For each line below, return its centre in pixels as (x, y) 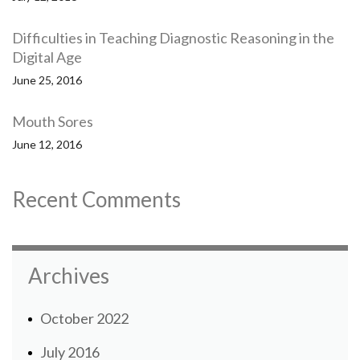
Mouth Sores (53, 122)
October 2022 (84, 319)
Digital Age (47, 57)
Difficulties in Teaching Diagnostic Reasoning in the (173, 38)
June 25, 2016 (47, 80)
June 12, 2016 (47, 145)
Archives (69, 276)
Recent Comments (96, 200)
